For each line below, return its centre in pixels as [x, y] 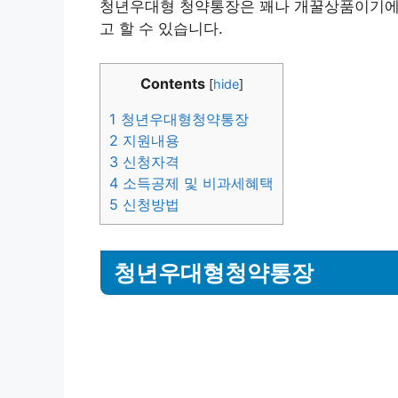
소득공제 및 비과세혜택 [196, 183]
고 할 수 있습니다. [161, 29]
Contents [172, 83]
